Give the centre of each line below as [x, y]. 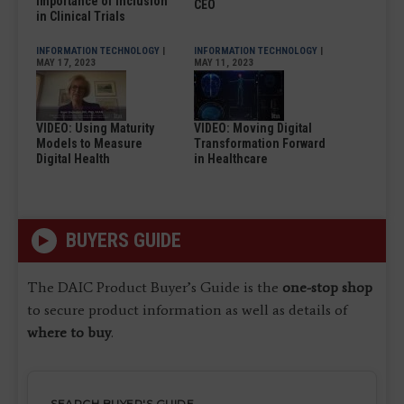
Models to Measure [89, 143]
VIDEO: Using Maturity [95, 128]
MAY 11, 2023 [224, 62]
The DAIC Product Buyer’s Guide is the [155, 287]
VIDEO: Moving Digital [253, 128]
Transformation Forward [260, 143]
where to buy [69, 332]
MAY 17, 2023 [66, 62]
